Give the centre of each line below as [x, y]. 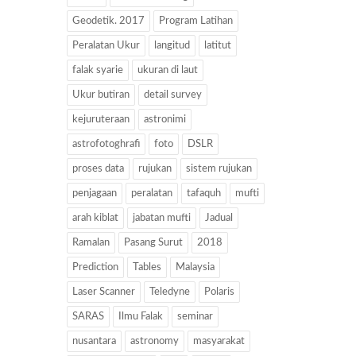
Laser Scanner [103, 292]
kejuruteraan [101, 120]
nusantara [94, 341]
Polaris [219, 292]
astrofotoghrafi [106, 144]
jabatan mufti [161, 218]
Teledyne [169, 292]
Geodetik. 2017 [108, 21]
